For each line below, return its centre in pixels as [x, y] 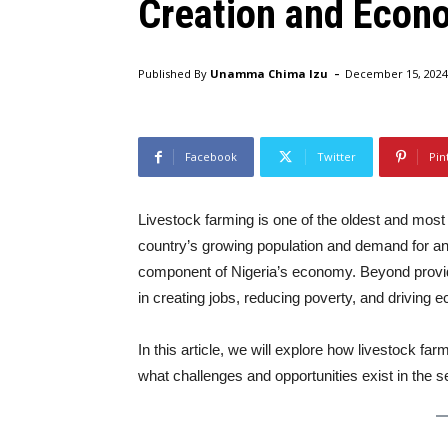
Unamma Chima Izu [269, 73]
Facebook [211, 156]
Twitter [336, 156]
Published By [172, 73]
